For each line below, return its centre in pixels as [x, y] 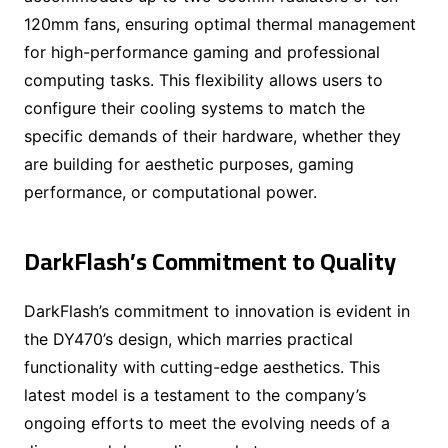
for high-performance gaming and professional [201, 51]
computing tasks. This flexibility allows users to [203, 79]
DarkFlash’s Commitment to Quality [209, 261]
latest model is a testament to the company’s [194, 394]
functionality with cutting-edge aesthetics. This [201, 366]
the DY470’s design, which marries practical [188, 338]
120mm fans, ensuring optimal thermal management [219, 23]
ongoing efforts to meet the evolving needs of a [206, 422]
